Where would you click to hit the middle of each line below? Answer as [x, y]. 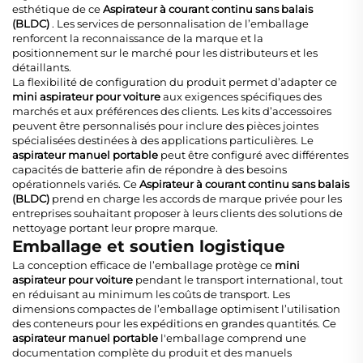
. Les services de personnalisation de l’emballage [180, 24]
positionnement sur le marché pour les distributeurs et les [165, 53]
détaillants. [42, 68]
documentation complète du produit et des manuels [152, 353]
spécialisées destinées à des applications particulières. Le [163, 141]
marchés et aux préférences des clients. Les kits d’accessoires [172, 111]
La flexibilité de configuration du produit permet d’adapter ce [175, 82]
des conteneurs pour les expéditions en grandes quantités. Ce [174, 324]
